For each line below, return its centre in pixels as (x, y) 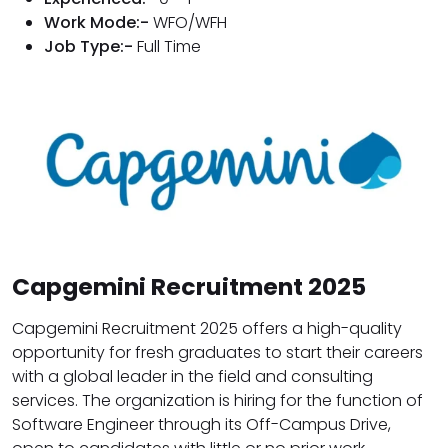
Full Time (167, 46)
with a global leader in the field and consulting (192, 377)
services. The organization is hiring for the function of (217, 401)
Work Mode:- (96, 22)
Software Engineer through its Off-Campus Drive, (201, 425)
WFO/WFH (188, 22)
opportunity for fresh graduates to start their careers (217, 353)
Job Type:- (88, 46)
